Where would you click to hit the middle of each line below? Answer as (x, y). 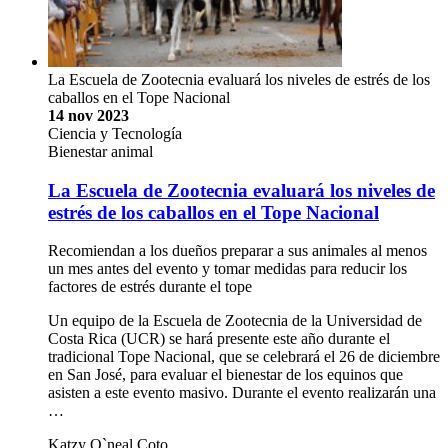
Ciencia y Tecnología (115, 133)
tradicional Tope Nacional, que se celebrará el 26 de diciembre (244, 357)
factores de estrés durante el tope (150, 287)
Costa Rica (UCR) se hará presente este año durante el (219, 339)
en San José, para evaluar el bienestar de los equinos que (225, 375)
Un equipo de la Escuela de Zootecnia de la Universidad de (235, 321)
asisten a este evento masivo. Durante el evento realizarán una (242, 393)
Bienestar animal (100, 151)
